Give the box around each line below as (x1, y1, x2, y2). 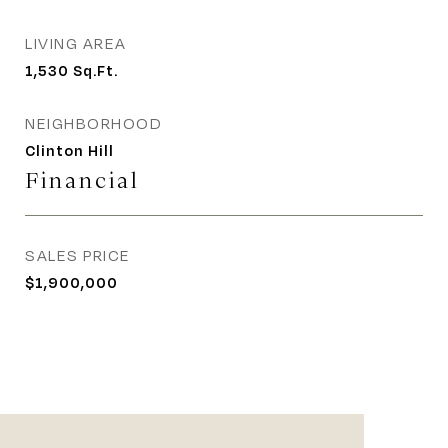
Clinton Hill (25, 141, 114, 159)
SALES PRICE (25, 246, 131, 265)
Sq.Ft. (73, 61, 118, 79)
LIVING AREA (25, 34, 127, 53)
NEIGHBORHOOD (25, 114, 162, 133)
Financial (25, 167, 140, 194)
